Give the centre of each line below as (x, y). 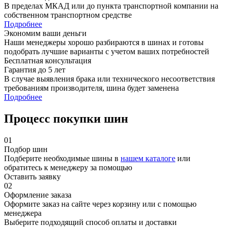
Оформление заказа (38, 195)
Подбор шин (26, 149)
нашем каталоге (148, 158)
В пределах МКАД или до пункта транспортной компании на (111, 6)
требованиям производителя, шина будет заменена (91, 88)
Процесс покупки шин (66, 119)
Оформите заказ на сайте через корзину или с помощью (100, 204)
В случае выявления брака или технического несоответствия (109, 79)
